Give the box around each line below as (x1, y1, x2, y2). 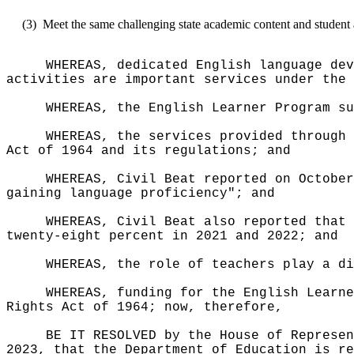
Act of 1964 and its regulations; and (6, 144, 291, 158)
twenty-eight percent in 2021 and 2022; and (6, 229, 338, 243)
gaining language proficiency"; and (6, 186, 275, 201)
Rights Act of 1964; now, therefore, (6, 300, 283, 314)
